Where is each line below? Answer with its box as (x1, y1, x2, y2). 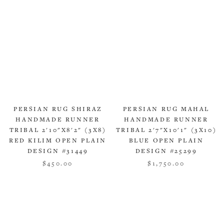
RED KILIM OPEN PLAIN (8, 137, 106, 145)
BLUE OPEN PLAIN (128, 137, 204, 145)
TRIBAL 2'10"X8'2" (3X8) (9, 126, 106, 134)
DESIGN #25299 (135, 147, 197, 155)
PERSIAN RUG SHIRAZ (13, 105, 102, 113)
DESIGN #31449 (27, 147, 88, 155)
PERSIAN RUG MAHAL (122, 105, 210, 113)
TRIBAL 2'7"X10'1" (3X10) (115, 126, 217, 134)
